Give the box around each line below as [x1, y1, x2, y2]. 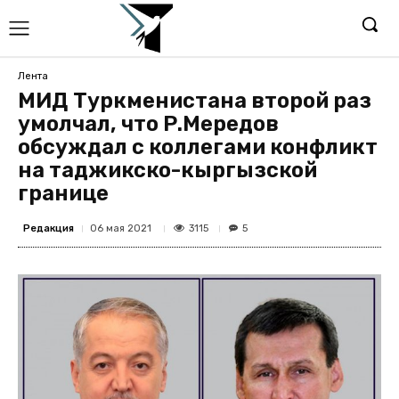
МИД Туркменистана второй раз [18, 88, 371, 113]
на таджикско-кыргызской [18, 158, 317, 183]
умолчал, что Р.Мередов [18, 111, 279, 136]
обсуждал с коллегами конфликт [18, 134, 378, 159]
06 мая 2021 [90, 223, 151, 234]
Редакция [23, 222, 74, 234]
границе [18, 181, 109, 206]
